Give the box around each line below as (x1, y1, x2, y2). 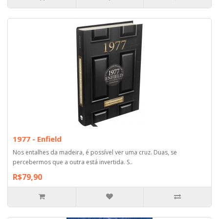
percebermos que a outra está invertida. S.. (13, 157, 132, 166)
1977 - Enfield (13, 133, 62, 144)
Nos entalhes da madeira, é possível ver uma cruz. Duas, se (13, 148, 177, 156)
